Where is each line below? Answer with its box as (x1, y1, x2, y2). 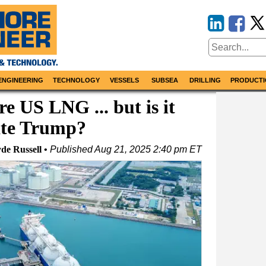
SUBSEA (151, 77, 178, 84)
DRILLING (189, 77, 221, 84)
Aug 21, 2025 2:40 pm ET (94, 144, 202, 155)
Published (50, 144, 94, 155)
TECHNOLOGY (53, 77, 100, 84)
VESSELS (110, 77, 140, 84)
